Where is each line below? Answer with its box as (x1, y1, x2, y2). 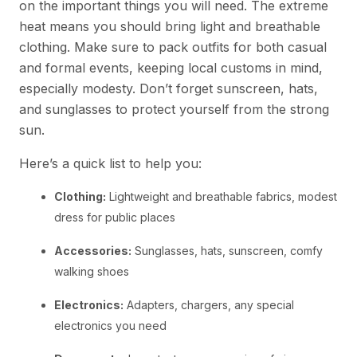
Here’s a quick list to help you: (19, 155, 202, 171)
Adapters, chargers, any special (124, 297, 294, 312)
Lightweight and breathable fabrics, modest (106, 189, 337, 203)
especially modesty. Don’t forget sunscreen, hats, (19, 80, 318, 96)
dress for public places (54, 210, 175, 224)
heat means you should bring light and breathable (19, 18, 320, 34)
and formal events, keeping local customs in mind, (19, 59, 323, 76)
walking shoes (54, 264, 129, 278)
